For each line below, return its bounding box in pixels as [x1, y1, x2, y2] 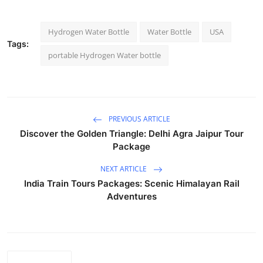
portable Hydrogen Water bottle [48, 49, 161, 60]
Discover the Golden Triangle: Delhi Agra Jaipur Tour [19, 127, 244, 139]
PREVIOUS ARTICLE [107, 114, 170, 124]
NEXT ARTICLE [100, 164, 149, 174]
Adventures [106, 190, 157, 202]
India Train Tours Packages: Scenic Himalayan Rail [23, 177, 240, 189]
